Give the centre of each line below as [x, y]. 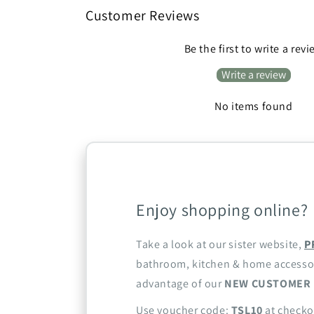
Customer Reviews [143, 15]
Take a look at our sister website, [220, 244]
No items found [254, 106]
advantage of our [180, 283]
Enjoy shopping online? [222, 209]
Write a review [254, 75]
